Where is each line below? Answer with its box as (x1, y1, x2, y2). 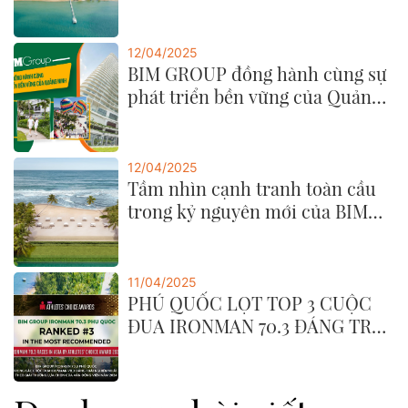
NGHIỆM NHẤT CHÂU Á (127, 337, 326, 361)
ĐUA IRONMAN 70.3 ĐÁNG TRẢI (127, 314, 391, 338)
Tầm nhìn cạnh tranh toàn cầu (127, 177, 377, 200)
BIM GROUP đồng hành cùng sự (127, 62, 388, 86)
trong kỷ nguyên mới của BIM (127, 199, 369, 223)
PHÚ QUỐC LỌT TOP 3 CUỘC (127, 291, 372, 315)
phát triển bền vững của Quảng (127, 85, 382, 108)
